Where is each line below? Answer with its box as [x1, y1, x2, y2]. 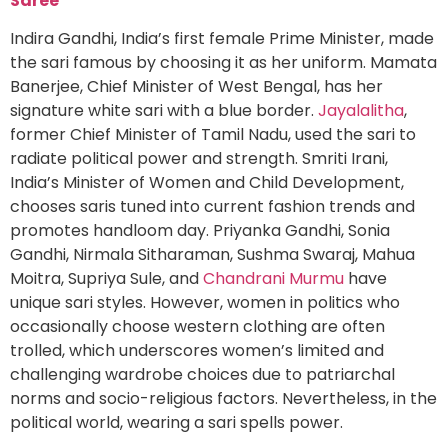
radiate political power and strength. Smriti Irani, [10, 147, 388, 171]
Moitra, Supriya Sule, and [10, 267, 203, 291]
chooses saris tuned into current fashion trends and [10, 195, 415, 219]
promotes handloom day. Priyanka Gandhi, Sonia [10, 219, 390, 243]
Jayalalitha [314, 99, 404, 123]
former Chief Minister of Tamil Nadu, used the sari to [10, 123, 416, 147]
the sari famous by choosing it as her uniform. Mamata [10, 51, 437, 75]
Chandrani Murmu [203, 267, 344, 291]
